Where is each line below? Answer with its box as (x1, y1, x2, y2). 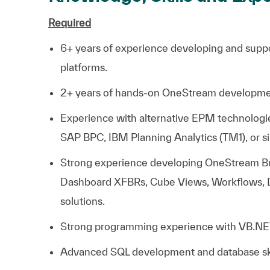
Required (48, 16, 91, 28)
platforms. (60, 61, 107, 73)
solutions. (60, 195, 105, 207)
